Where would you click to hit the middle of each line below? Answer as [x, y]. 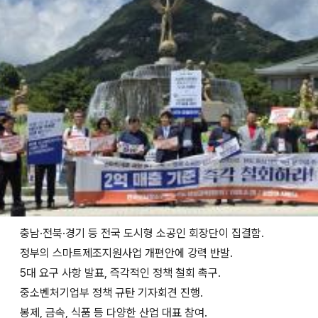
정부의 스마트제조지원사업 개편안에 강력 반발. [126, 253]
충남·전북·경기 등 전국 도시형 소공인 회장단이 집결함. [142, 233]
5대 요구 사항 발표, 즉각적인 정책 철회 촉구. [120, 273]
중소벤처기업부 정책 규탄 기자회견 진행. [111, 293]
